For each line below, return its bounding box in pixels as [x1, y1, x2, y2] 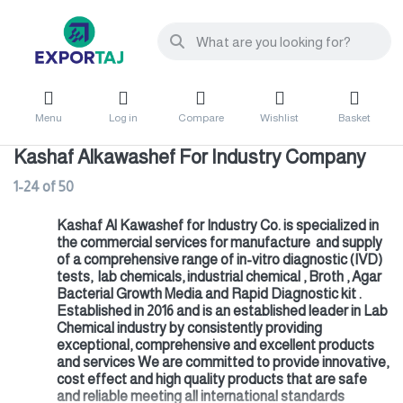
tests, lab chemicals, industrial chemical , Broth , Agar [57, 269, 381, 285]
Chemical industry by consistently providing [57, 320, 322, 336]
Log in [108, 111, 138, 124]
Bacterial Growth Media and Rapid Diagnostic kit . [57, 286, 362, 302]
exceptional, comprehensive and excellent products [57, 337, 374, 354]
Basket [337, 111, 371, 124]
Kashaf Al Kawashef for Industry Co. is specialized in [57, 218, 379, 234]
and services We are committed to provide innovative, [57, 354, 389, 371]
